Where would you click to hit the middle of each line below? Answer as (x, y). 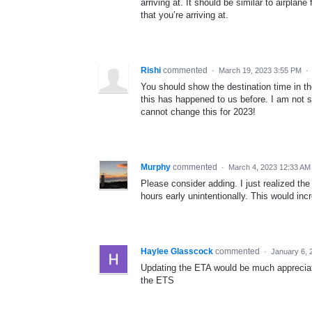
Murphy (156, 167)
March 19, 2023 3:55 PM (260, 70)
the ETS (157, 280)
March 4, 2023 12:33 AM (270, 167)
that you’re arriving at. (185, 15)
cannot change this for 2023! (198, 111)
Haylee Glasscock (177, 251)
